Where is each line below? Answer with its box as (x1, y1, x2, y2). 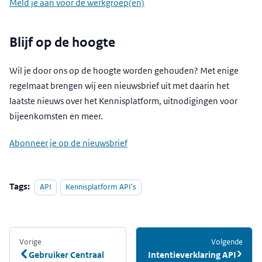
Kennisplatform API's (65, 182, 137, 192)
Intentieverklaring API (147, 249, 236, 261)
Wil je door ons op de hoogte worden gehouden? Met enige (9, 65, 239, 77)
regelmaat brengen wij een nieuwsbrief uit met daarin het (9, 80, 229, 92)
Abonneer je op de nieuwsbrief (9, 137, 127, 149)
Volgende (211, 237, 243, 247)
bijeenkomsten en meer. (9, 111, 103, 122)
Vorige (19, 237, 42, 247)
